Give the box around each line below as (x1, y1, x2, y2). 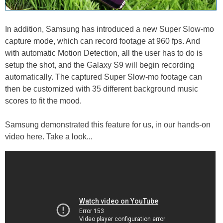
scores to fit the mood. (5, 96, 82, 105)
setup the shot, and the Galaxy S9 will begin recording (5, 60, 195, 69)
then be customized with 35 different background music (5, 84, 198, 93)
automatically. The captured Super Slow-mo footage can (5, 72, 202, 81)
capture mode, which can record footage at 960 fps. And (5, 36, 200, 45)
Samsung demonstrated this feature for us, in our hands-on (5, 120, 211, 129)
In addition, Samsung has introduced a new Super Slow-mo (5, 24, 214, 33)
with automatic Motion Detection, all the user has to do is (5, 48, 203, 57)
